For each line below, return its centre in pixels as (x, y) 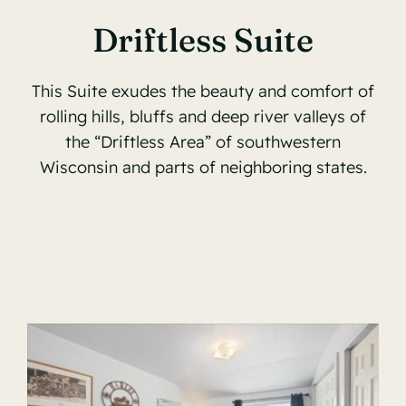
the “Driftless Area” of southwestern (203, 142)
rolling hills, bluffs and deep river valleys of (203, 116)
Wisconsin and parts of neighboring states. (203, 167)
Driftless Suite (203, 40)
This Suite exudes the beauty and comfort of (203, 91)
